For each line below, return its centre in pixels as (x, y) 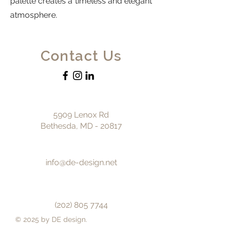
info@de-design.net (81, 162)
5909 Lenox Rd (81, 115)
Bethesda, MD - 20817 (81, 126)
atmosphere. (34, 15)
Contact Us (81, 56)
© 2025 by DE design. (52, 219)
